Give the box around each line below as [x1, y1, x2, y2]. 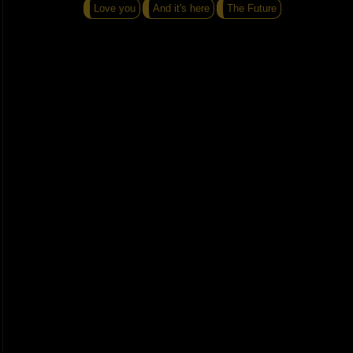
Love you [93, 2, 136, 15]
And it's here [152, 2, 210, 15]
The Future [226, 2, 277, 15]
